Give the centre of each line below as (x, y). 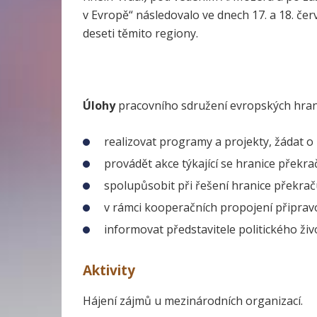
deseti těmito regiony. (140, 34)
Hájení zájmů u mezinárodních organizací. (193, 301)
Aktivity (109, 271)
